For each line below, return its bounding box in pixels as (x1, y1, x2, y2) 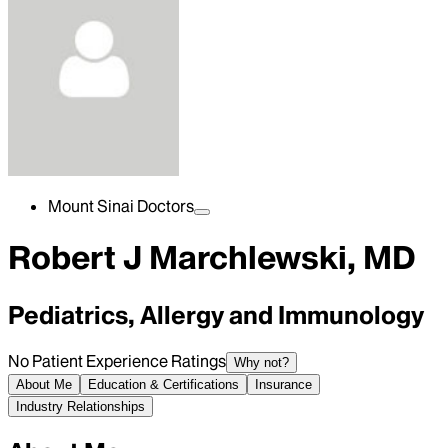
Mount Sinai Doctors (48, 196, 194, 216)
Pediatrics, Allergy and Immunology (8, 299, 424, 331)
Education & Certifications (88, 376, 239, 392)
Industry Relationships (16, 398, 145, 414)
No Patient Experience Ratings (8, 350, 226, 371)
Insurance (255, 376, 312, 392)
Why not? (234, 354, 289, 370)
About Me (16, 376, 72, 392)
